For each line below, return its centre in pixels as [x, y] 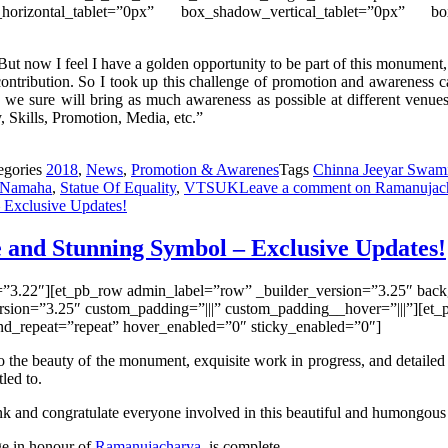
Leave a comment [295, 188]
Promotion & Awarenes [205, 170]
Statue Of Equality [118, 188]
